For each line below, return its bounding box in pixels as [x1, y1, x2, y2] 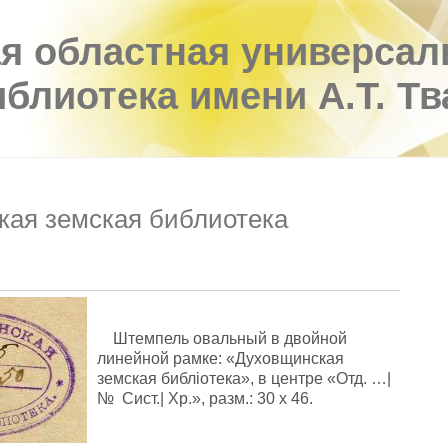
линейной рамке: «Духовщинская [97, 350, 345, 367]
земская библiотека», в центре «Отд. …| [97, 370, 392, 387]
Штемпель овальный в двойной [97, 330, 348, 347]
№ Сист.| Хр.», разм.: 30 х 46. [97, 390, 314, 407]
